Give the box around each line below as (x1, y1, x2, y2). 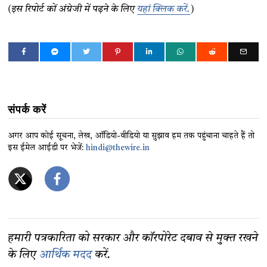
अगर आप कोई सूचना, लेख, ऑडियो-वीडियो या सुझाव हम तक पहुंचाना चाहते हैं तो (8, 132, 255, 141)
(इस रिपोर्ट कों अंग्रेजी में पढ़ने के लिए (8, 5, 138, 15)
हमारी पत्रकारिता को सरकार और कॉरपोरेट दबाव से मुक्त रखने (8, 233, 259, 245)
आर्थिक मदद (39, 250, 92, 262)
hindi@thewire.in (86, 144, 150, 153)
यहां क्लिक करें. (137, 5, 191, 15)
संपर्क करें (8, 103, 47, 116)
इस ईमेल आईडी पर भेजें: (8, 144, 86, 153)
